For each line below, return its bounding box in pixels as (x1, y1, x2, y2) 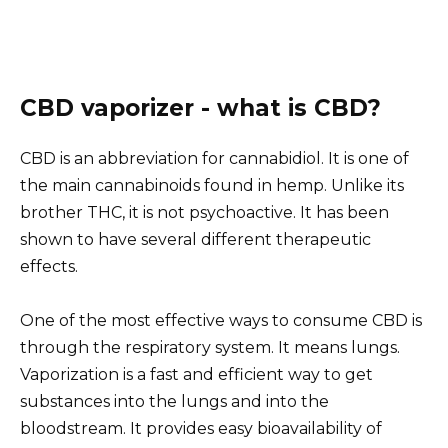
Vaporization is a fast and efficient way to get (20, 365, 373, 385)
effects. (20, 257, 78, 277)
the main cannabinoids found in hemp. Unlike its (20, 176, 404, 196)
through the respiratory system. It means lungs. (20, 338, 400, 358)
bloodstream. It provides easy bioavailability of (20, 419, 382, 439)
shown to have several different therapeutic (20, 230, 371, 250)
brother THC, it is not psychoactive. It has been (20, 203, 389, 223)
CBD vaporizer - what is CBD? (20, 94, 381, 123)
